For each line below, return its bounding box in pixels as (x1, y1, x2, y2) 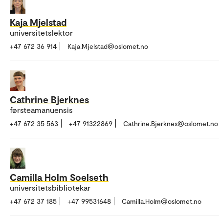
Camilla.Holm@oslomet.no (122, 197, 201, 205)
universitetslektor (10, 27, 73, 37)
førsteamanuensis (10, 105, 73, 115)
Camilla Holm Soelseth (10, 171, 109, 183)
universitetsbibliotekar (10, 182, 90, 192)
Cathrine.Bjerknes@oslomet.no (123, 119, 218, 128)
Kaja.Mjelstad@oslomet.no (67, 42, 148, 50)
